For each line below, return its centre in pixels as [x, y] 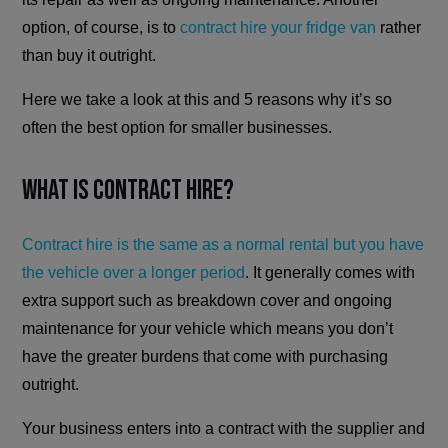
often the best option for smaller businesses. [177, 128]
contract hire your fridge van [278, 28]
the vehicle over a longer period [134, 273]
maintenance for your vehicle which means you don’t [208, 329]
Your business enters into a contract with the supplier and [224, 429]
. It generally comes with [330, 273]
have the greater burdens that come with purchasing [205, 357]
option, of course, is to [101, 28]
